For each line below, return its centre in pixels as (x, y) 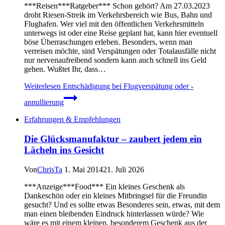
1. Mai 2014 (84, 169)
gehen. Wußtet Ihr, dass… (65, 69)
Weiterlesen (42, 86)
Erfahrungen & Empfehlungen (72, 120)
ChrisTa (50, 169)
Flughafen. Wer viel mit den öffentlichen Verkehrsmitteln (114, 24)
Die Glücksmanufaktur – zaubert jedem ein (113, 139)
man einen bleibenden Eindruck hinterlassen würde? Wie (114, 213)
